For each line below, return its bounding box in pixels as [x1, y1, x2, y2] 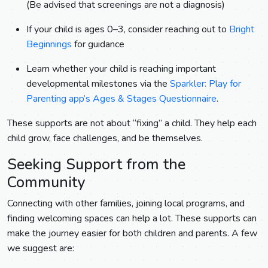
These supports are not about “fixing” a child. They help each [7, 117, 257, 130]
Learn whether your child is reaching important [26, 62, 216, 75]
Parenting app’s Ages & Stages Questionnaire [26, 92, 217, 105]
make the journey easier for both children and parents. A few [7, 227, 257, 240]
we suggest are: [7, 242, 74, 255]
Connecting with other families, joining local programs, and [7, 197, 245, 210]
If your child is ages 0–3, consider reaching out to [26, 23, 229, 36]
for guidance [72, 38, 124, 51]
